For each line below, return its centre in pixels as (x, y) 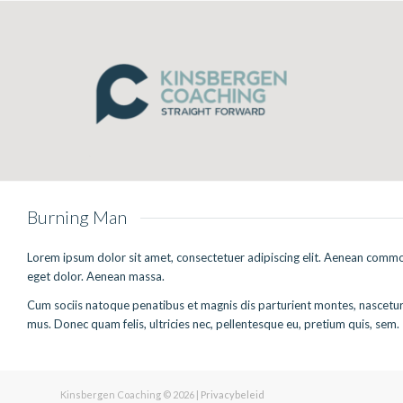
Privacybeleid (233, 394)
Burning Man (77, 217)
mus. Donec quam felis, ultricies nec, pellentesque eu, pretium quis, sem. (213, 323)
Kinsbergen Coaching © (116, 394)
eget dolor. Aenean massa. (96, 276)
